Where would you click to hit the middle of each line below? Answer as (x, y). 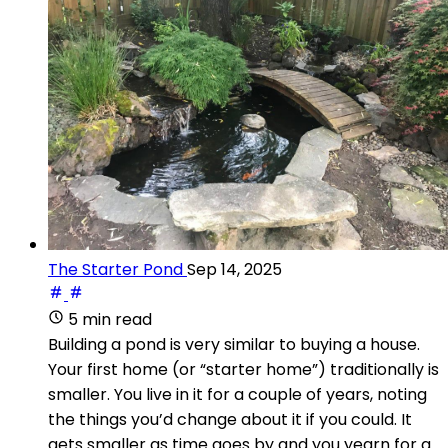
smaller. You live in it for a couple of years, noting (237, 394)
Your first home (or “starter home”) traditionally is (243, 369)
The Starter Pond (115, 269)
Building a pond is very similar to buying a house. (234, 344)
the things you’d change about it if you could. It (230, 419)
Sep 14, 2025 (234, 269)
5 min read (110, 319)
